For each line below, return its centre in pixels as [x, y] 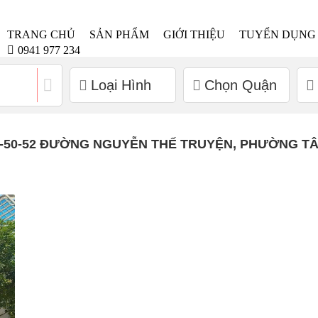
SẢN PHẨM [120, 34]
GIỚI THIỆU [194, 34]
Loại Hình [121, 85]
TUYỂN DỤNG [278, 34]
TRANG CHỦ [42, 34]
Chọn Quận [240, 85]
